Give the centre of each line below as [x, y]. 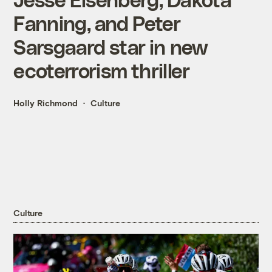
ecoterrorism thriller [101, 70]
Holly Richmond [46, 103]
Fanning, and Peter [97, 23]
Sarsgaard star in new [110, 47]
